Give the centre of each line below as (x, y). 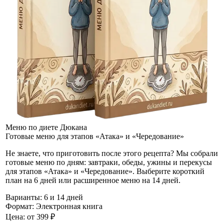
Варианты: (24, 197)
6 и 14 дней (63, 197)
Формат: (20, 206)
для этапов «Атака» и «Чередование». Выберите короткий (105, 171)
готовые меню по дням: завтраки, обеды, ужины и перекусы (109, 162)
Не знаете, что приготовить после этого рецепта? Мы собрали (112, 153)
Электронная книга (69, 206)
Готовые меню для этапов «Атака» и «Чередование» (95, 136)
